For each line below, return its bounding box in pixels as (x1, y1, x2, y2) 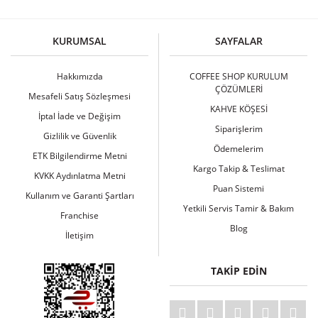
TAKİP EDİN (210, 264, 267, 278)
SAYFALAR (214, 34, 263, 48)
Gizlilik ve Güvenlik (43, 130, 116, 142)
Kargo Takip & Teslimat (192, 163, 285, 175)
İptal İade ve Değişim (38, 110, 121, 122)
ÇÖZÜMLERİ (214, 83, 263, 95)
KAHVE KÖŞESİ (209, 103, 268, 115)
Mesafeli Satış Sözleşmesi (28, 90, 131, 102)
